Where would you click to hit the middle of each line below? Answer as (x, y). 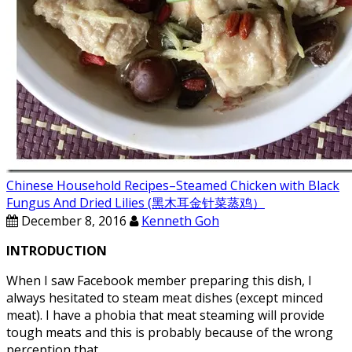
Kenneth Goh (180, 221)
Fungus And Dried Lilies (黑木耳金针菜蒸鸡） (136, 203)
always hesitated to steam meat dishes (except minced (165, 298)
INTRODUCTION (57, 251)
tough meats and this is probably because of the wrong (170, 332)
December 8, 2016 (72, 221)
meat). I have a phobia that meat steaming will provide (165, 315)
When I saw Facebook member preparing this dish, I (159, 280)
